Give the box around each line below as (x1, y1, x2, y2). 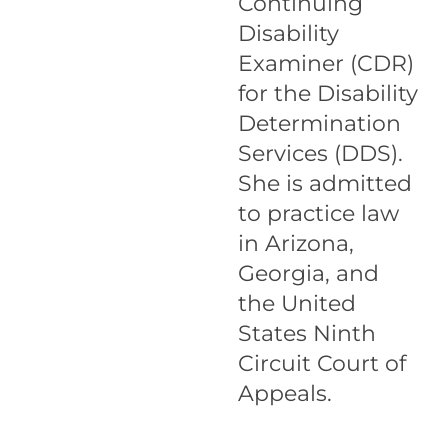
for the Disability (237, 80, 418, 107)
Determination (237, 110, 401, 137)
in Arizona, (237, 230, 354, 257)
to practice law (237, 200, 399, 227)
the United (237, 290, 356, 317)
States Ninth (237, 320, 376, 347)
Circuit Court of (237, 350, 406, 377)
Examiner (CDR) (237, 50, 414, 77)
